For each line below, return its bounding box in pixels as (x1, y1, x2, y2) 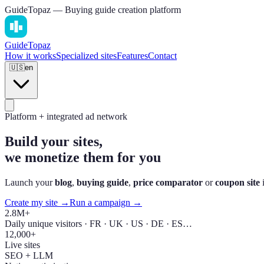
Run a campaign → (70, 197, 142, 207)
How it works (5, 51, 56, 61)
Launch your (5, 177, 55, 187)
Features (117, 51, 148, 61)
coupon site (215, 177, 260, 187)
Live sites (5, 239, 40, 250)
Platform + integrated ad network (5, 111, 127, 121)
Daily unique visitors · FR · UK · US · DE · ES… (5, 218, 192, 229)
